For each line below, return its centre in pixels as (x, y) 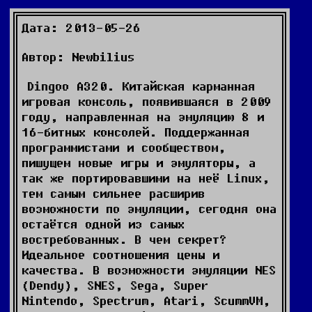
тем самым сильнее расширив (113, 193)
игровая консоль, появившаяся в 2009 (147, 101)
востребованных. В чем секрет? (124, 239)
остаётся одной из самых (103, 224)
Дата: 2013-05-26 (81, 28)
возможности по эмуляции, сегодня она (149, 209)
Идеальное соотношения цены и (120, 255)
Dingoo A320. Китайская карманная (141, 86)
